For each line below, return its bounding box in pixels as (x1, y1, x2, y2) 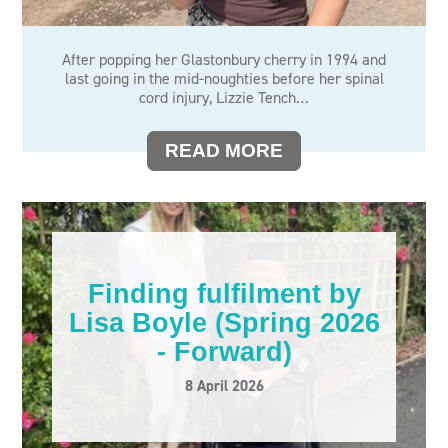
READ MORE (165, 140, 283, 161)
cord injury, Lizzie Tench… (139, 87, 309, 108)
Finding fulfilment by (87, 278, 361, 309)
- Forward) (156, 336, 292, 367)
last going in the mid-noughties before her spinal (64, 68, 384, 89)
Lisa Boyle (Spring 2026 (68, 307, 380, 338)
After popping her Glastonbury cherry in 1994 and (62, 49, 386, 70)
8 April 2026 (184, 375, 264, 396)
